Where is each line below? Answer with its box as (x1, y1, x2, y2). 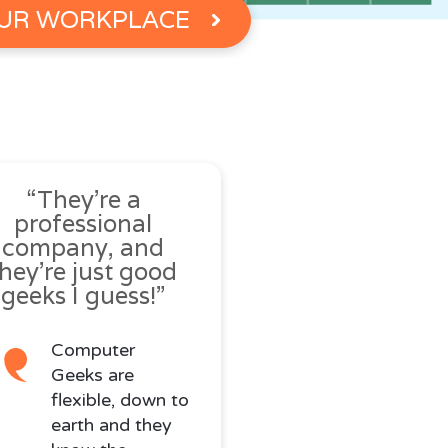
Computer (50, 339, 135, 362)
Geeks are (50, 364, 134, 387)
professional (14, 208, 153, 240)
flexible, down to (50, 389, 189, 412)
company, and (2, 232, 165, 264)
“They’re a (25, 184, 141, 216)
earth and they (50, 414, 172, 437)
